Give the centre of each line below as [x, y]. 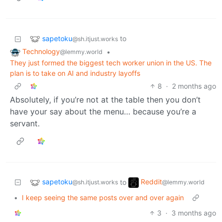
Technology [41, 52]
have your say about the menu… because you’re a [103, 112]
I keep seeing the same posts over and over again [103, 198]
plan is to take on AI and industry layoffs [75, 73]
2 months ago [194, 86]
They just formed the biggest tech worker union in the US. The [111, 63]
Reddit [151, 182]
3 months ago [194, 213]
